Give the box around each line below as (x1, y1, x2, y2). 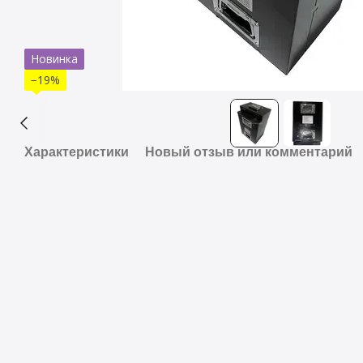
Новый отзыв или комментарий (145, 145, 352, 159)
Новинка (31, 51, 78, 66)
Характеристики (24, 145, 129, 159)
